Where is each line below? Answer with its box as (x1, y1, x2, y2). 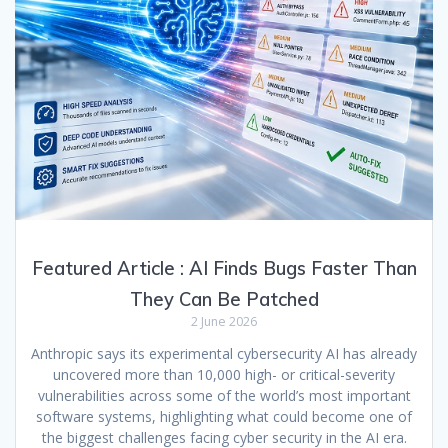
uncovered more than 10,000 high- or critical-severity (53, 364, 395, 384)
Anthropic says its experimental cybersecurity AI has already (31, 343, 417, 363)
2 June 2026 (191, 312, 257, 330)
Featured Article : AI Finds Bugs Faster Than (31, 256, 417, 280)
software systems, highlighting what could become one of (36, 406, 412, 426)
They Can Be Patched (129, 287, 319, 311)
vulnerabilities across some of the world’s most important (37, 385, 411, 405)
